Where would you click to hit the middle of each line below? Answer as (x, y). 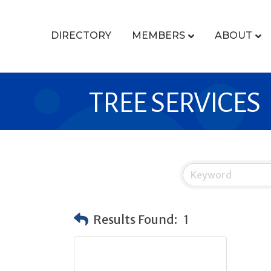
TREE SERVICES (175, 103)
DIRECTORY (81, 36)
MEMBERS (158, 36)
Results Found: (135, 219)
